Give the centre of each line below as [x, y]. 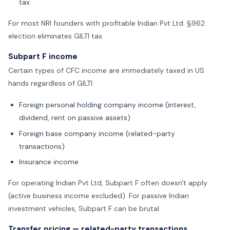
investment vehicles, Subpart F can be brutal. [84, 209]
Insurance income [49, 162]
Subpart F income [43, 56]
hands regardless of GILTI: [51, 83]
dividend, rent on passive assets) [75, 118]
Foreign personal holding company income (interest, [108, 105]
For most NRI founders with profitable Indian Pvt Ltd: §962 [107, 23]
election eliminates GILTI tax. [56, 36]
